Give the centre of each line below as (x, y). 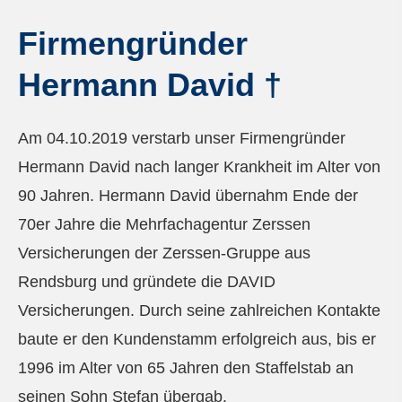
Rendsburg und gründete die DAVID (147, 281)
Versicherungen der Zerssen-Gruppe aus (164, 253)
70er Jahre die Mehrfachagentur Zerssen (164, 224)
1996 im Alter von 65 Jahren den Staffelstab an (186, 367)
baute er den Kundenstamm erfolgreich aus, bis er (197, 339)
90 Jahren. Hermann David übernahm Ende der (188, 195)
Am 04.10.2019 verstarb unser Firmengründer (182, 138)
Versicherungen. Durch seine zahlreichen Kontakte (199, 310)
